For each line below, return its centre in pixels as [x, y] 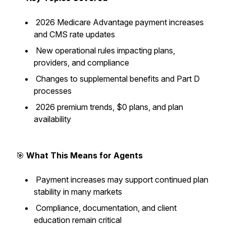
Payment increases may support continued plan [121, 180]
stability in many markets [79, 192]
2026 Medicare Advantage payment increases [119, 22]
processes [54, 91]
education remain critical [79, 220]
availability [53, 119]
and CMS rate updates [75, 34]
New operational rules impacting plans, [104, 50]
